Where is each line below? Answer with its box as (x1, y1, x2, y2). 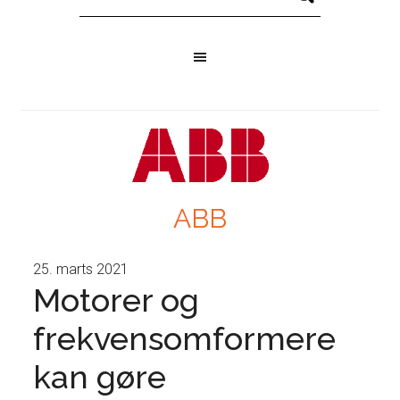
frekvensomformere (33, 320, 337, 357)
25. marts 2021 (33, 261, 129, 278)
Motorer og (33, 281, 200, 319)
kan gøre (33, 358, 167, 396)
